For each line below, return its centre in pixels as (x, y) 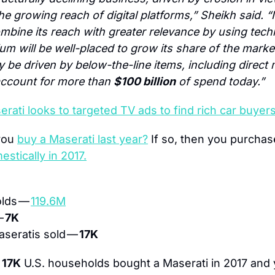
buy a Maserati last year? (83, 139)
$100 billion (145, 81)
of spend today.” (220, 81)
